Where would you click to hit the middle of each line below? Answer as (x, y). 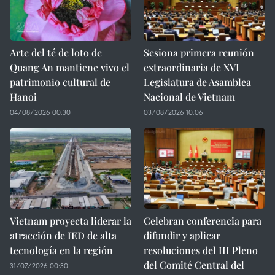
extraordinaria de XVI (192, 67)
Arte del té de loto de (56, 52)
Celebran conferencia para (203, 221)
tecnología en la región (61, 250)
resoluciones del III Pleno (201, 250)
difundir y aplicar (182, 235)
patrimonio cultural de (60, 82)
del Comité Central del (194, 265)
